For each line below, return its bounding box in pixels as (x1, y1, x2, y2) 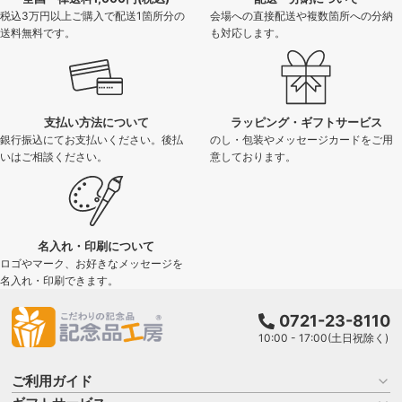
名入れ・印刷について (38, 238, 154, 253)
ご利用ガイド (12, 372, 93, 390)
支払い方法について (43, 114, 149, 129)
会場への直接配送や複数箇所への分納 (210, 8, 393, 22)
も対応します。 (210, 25, 285, 39)
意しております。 (210, 149, 296, 163)
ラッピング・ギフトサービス (230, 114, 382, 129)
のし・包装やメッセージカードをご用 (210, 132, 393, 146)
